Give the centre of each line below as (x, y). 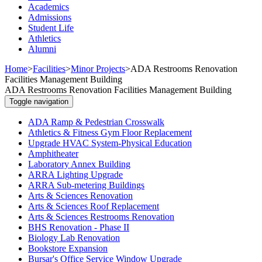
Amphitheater (53, 154)
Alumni (42, 49)
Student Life (51, 28)
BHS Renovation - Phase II (79, 227)
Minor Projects (98, 69)
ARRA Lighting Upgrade (75, 175)
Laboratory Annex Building (79, 164)
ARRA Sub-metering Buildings (86, 185)
